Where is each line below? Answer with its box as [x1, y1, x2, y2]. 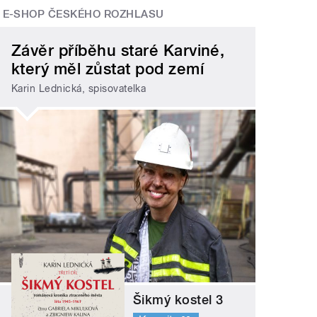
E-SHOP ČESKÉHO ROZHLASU [2, 8, 164, 21]
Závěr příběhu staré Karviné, [11, 40, 225, 59]
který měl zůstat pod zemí [11, 59, 204, 78]
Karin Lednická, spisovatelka [11, 83, 146, 95]
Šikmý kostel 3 [133, 292, 224, 307]
